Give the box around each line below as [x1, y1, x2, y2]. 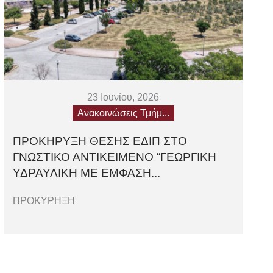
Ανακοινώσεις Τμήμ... [77, 108, 169, 119]
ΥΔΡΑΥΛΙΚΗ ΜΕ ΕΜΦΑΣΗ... [13, 166, 161, 180]
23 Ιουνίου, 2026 [87, 92, 160, 103]
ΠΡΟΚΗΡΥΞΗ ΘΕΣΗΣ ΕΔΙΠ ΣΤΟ [13, 135, 188, 148]
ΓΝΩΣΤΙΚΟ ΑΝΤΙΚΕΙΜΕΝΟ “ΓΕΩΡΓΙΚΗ [13, 151, 217, 164]
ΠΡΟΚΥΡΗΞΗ [13, 196, 76, 207]
